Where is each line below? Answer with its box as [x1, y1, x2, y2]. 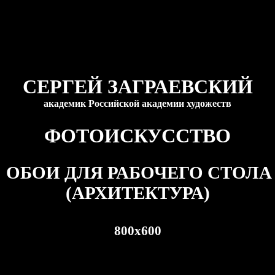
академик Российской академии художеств [44, 98, 231, 109]
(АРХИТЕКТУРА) [65, 183, 210, 203]
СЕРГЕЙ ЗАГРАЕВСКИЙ [22, 76, 253, 98]
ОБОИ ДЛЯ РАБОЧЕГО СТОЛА [6, 163, 272, 182]
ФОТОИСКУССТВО [44, 125, 231, 147]
